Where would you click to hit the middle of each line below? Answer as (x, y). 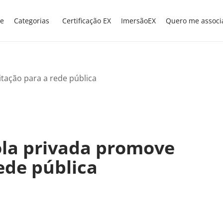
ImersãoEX (138, 21)
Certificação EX (87, 21)
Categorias (32, 21)
